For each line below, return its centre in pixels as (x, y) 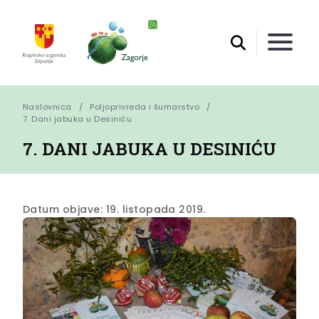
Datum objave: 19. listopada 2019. (114, 210)
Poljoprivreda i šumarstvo (145, 107)
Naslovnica (47, 107)
